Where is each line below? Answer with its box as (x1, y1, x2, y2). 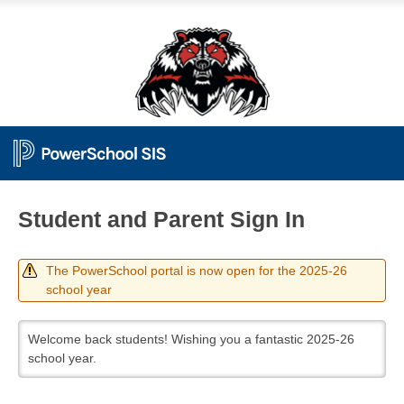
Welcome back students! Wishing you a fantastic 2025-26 (28, 332, 354, 346)
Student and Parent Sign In (18, 207, 305, 232)
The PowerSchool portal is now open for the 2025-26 (46, 263, 347, 278)
